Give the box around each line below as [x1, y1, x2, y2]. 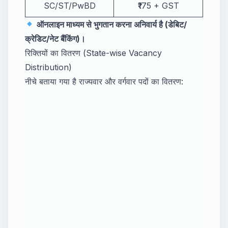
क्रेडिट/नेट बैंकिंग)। [25, 33, 85, 44]
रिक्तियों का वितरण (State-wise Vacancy [25, 47, 162, 58]
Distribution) [25, 62, 72, 72]
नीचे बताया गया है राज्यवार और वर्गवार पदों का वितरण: [25, 76, 183, 87]
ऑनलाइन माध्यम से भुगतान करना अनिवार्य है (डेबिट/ [37, 19, 187, 30]
